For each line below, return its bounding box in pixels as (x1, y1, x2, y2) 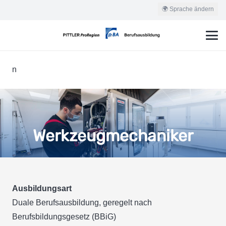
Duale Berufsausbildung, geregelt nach (12, 198, 152, 207)
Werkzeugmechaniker (33, 126, 193, 145)
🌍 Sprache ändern (162, 5, 214, 13)
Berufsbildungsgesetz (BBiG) (12, 212, 116, 221)
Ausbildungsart (12, 184, 72, 193)
